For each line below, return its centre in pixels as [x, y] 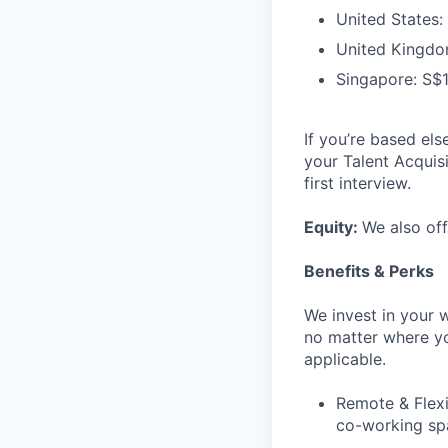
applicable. [345, 359]
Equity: [333, 227]
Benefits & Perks [369, 271]
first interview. [357, 183]
